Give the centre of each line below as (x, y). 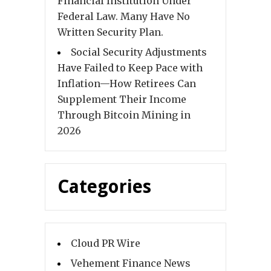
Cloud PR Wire (106, 243)
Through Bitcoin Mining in (124, 115)
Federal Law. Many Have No (124, 17)
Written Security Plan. (110, 32)
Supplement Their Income (122, 100)
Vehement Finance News (131, 263)
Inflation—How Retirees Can (127, 84)
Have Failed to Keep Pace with (130, 68)
